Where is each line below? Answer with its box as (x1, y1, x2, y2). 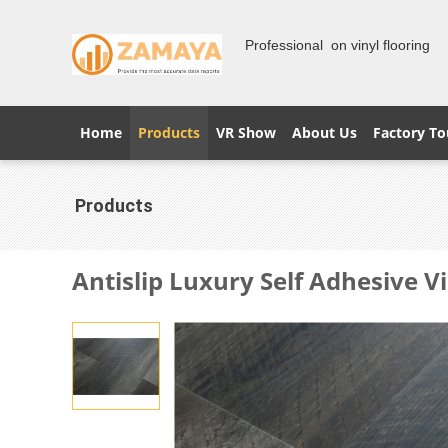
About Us (292, 123, 357, 142)
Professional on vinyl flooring (245, 37, 434, 53)
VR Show (216, 123, 276, 142)
